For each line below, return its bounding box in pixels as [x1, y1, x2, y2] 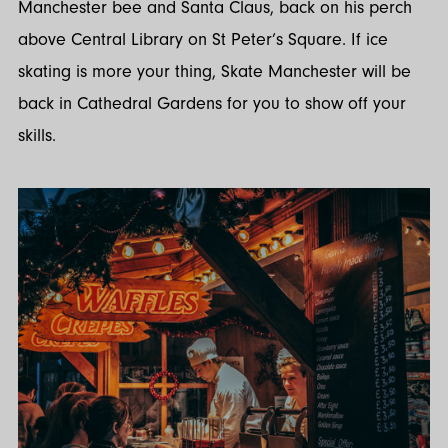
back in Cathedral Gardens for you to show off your [18, 92, 406, 114]
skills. [18, 124, 56, 146]
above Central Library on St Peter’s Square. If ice [18, 28, 388, 50]
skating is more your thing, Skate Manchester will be [18, 60, 411, 82]
